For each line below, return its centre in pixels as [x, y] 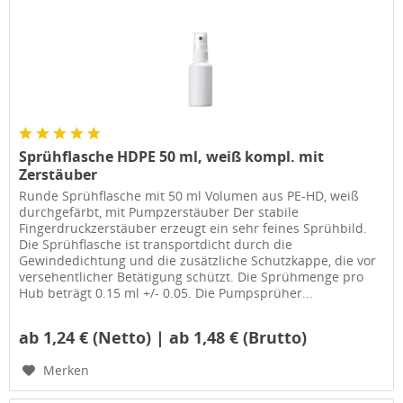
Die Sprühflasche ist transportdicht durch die [156, 244]
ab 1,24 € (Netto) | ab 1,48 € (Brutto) [163, 337]
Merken [67, 370]
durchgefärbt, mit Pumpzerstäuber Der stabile [159, 211]
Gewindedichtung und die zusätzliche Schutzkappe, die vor [198, 260]
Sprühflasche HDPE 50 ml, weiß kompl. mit [172, 156]
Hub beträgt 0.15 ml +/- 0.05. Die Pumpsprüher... [166, 292]
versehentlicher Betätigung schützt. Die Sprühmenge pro [192, 276]
